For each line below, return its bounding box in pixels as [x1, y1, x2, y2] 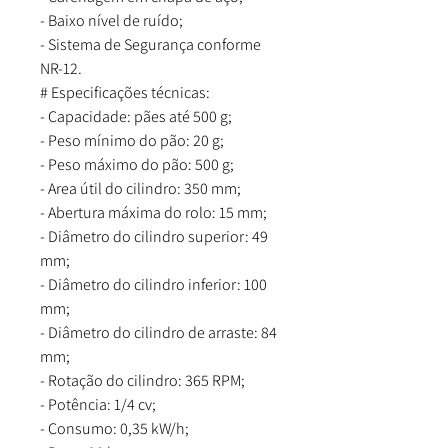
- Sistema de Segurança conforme [40, 34, 261, 55]
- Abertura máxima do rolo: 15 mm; [40, 202, 267, 223]
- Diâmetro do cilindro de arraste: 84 [40, 322, 277, 343]
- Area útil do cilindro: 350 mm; [40, 178, 241, 199]
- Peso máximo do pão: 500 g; [40, 154, 234, 175]
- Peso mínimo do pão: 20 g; [40, 130, 224, 151]
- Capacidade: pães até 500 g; [40, 106, 232, 127]
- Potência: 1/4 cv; [40, 394, 156, 415]
